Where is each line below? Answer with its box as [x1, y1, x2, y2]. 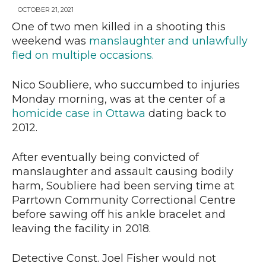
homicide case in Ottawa [12, 107, 148, 121]
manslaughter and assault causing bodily [12, 165, 233, 179]
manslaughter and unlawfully [86, 34, 248, 48]
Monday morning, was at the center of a [12, 93, 226, 106]
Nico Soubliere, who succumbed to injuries [12, 78, 240, 92]
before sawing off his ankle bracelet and [12, 208, 226, 221]
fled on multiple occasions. [12, 49, 154, 62]
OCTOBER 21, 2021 [18, 5, 74, 14]
